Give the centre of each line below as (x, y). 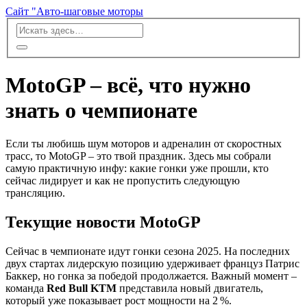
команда (26, 288)
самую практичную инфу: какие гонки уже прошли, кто (137, 169)
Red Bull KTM (82, 288)
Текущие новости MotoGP (103, 222)
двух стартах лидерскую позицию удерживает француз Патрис (152, 264)
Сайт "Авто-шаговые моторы (74, 11)
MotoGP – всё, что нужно (128, 85)
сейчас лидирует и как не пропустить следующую (123, 181)
